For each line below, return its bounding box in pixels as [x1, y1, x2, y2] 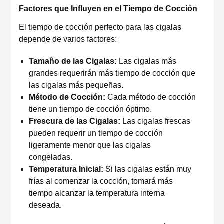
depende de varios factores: [19, 35, 117, 43]
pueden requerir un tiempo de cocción [29, 129, 163, 137]
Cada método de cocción [105, 93, 196, 101]
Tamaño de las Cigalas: [29, 57, 117, 65]
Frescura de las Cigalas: [29, 117, 120, 125]
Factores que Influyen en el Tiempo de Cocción [19, 4, 197, 13]
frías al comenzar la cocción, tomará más [29, 177, 173, 185]
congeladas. [29, 153, 72, 161]
